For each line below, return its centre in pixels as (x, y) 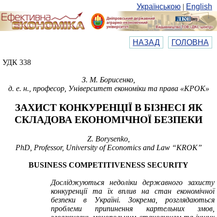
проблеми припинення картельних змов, (133, 208)
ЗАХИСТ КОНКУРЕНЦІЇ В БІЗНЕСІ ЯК (108, 107)
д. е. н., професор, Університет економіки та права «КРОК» (108, 88)
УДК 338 (17, 62)
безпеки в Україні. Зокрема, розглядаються (133, 200)
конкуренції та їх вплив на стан (111, 191)
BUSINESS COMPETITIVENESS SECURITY (108, 165)
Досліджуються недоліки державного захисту (133, 182)
